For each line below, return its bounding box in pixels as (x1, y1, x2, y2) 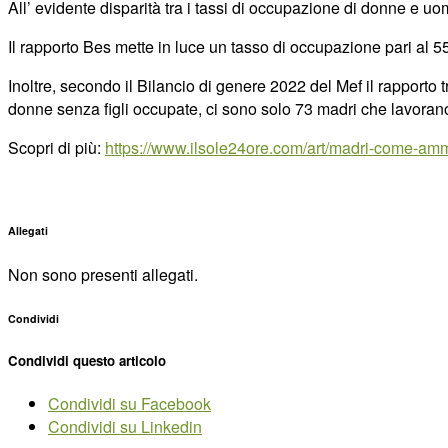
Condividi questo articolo (8, 350, 166, 370)
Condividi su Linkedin (48, 414, 202, 438)
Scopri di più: (8, 135, 105, 159)
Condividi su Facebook (48, 391, 211, 415)
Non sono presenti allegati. (8, 262, 198, 286)
